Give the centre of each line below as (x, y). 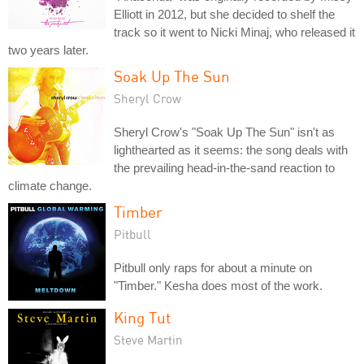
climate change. (50, 185)
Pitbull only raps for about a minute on (213, 267)
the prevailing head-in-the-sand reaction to (224, 167)
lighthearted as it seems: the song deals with (231, 149)
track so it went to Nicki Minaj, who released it (234, 32)
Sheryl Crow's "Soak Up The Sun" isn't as (224, 132)
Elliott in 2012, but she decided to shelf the (224, 14)
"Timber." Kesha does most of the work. (218, 285)
